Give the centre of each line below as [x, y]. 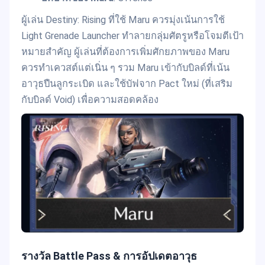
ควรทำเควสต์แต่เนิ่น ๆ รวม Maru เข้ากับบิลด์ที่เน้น [125, 67]
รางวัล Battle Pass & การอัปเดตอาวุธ [109, 256]
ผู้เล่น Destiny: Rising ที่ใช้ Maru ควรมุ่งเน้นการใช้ [123, 20]
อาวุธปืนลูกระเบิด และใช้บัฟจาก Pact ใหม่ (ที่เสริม [127, 83]
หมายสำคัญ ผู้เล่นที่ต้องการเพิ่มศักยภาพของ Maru [125, 51]
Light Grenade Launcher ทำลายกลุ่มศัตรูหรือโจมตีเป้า [132, 35]
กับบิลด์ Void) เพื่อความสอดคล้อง [90, 99]
